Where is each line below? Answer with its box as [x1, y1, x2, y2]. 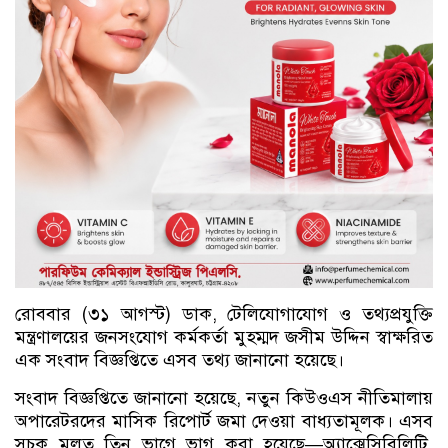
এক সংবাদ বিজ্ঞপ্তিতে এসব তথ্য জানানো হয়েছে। [15, 349, 344, 371]
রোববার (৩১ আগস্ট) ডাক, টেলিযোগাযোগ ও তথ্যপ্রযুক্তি [15, 303, 433, 325]
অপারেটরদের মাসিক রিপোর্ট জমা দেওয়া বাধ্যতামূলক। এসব [15, 410, 433, 432]
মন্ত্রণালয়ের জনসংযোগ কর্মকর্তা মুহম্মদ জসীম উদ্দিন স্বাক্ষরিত [15, 326, 433, 348]
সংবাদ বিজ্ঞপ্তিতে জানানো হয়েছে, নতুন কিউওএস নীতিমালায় [15, 387, 433, 409]
